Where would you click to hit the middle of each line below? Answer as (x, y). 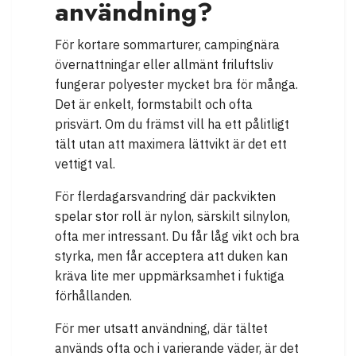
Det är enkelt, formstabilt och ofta (154, 104)
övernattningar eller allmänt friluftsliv (164, 65)
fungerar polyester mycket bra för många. (176, 85)
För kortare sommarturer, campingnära (167, 45)
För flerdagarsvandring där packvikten (165, 197)
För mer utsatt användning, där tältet (161, 329)
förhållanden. (93, 296)
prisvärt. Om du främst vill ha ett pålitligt (172, 124)
